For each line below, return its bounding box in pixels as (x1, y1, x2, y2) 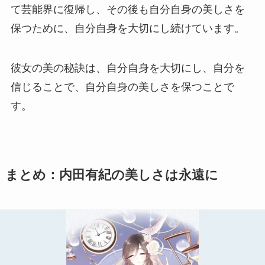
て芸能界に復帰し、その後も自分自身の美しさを (10, 3, 245, 15)
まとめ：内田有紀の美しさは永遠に (5, 168, 218, 183)
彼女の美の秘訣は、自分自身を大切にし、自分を (10, 62, 245, 75)
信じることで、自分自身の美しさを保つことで (10, 81, 234, 93)
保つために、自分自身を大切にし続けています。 (10, 22, 245, 34)
